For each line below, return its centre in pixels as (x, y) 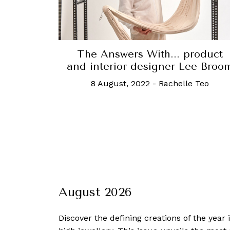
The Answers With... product (150, 54)
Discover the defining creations (121, 218)
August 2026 (95, 192)
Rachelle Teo (184, 84)
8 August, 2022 (120, 84)
